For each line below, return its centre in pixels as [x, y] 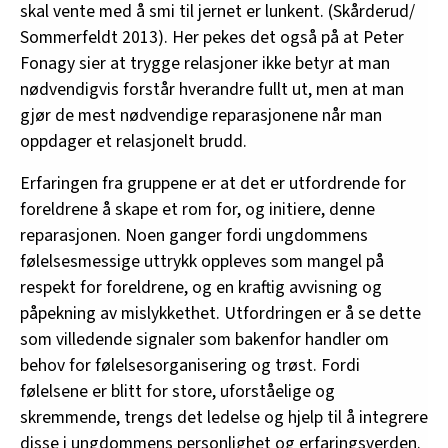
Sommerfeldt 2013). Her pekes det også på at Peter [212, 37]
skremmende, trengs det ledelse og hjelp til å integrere [224, 417]
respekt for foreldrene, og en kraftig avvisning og [201, 287]
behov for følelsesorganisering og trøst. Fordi [190, 365]
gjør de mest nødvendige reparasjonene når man [201, 115]
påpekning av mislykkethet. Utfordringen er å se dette [220, 313]
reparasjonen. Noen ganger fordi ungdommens [194, 235]
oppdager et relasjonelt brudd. [133, 141]
